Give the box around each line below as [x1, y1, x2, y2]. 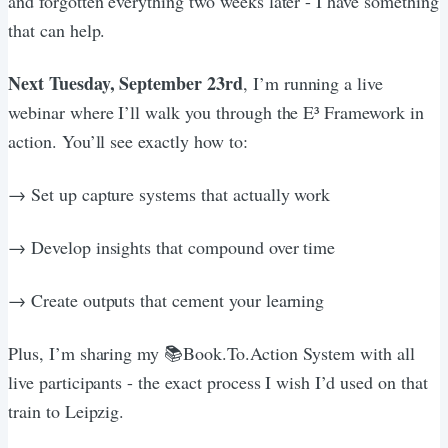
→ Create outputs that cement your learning [8, 287, 325, 312]
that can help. [8, 17, 106, 42]
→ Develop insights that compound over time [8, 234, 336, 259]
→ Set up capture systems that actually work [8, 181, 331, 206]
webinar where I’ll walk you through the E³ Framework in [8, 99, 424, 124]
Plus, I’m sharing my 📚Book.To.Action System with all [8, 340, 415, 365]
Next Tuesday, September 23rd [8, 69, 243, 96]
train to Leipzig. [8, 398, 125, 423]
